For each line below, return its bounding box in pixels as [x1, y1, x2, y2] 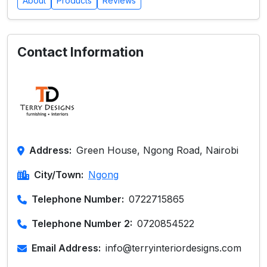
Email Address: [32, 242, 101, 254]
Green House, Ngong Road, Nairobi [76, 144, 238, 156]
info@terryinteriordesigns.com [105, 242, 241, 254]
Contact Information [17, 44, 144, 60]
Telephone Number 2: [32, 218, 132, 229]
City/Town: [34, 169, 83, 181]
